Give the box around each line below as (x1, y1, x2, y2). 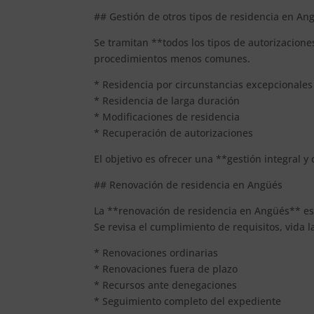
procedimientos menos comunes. (94, 51, 251, 65)
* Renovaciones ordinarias (94, 245, 219, 259)
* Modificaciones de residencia (94, 109, 240, 123)
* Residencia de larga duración (94, 93, 240, 107)
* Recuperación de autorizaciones (94, 125, 254, 139)
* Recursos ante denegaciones (94, 278, 238, 292)
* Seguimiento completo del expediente (94, 294, 282, 308)
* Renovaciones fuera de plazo (94, 261, 238, 275)
